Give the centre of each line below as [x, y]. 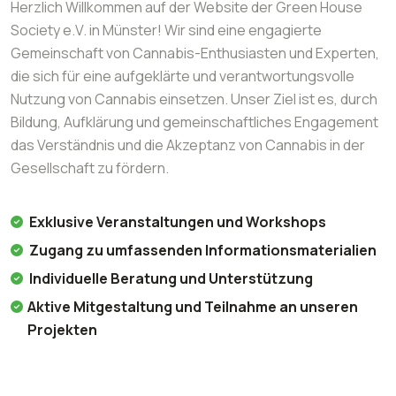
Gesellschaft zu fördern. [90, 168]
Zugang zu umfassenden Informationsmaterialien [203, 251]
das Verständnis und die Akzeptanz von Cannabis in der [188, 145]
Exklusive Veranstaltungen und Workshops [178, 222]
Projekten [63, 330]
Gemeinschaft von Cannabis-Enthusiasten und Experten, [195, 53]
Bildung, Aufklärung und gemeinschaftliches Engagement [194, 122]
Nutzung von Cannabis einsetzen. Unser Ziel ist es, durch [194, 99]
